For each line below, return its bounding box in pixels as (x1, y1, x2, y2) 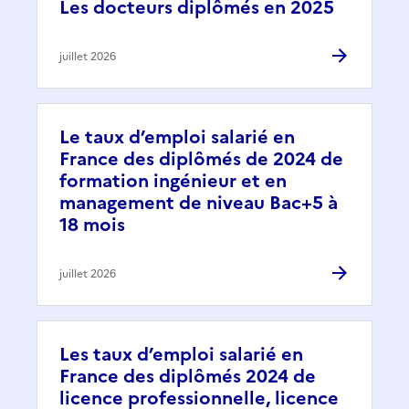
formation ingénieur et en (59, 167, 287, 195)
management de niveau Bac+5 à (59, 189, 338, 217)
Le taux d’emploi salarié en (59, 123, 295, 152)
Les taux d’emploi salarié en (59, 341, 303, 369)
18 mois (59, 211, 125, 239)
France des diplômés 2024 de (59, 362, 316, 391)
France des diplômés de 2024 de (59, 145, 343, 173)
